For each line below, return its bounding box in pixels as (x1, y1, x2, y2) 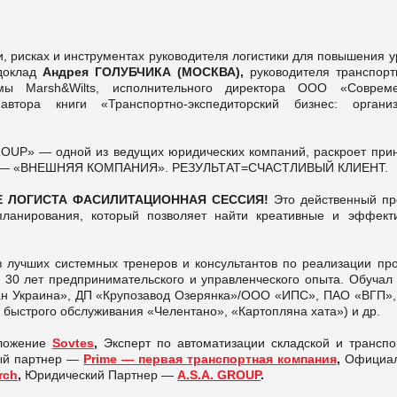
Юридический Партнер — (21, 367, 177, 382)
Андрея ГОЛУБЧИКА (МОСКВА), (42, 64, 250, 79)
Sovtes (51, 335, 94, 350)
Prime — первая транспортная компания (83, 351, 337, 366)
